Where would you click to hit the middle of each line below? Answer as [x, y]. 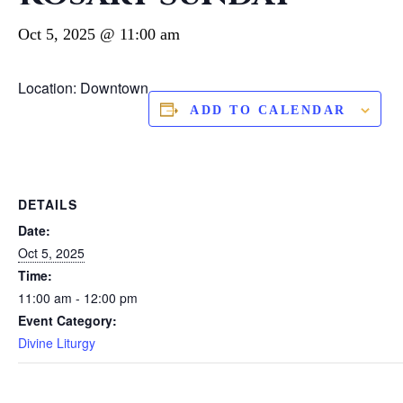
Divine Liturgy [57, 343]
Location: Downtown [83, 88]
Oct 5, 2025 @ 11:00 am [99, 35]
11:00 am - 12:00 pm [78, 298]
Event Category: [67, 321]
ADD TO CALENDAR [268, 111]
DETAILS [48, 205]
